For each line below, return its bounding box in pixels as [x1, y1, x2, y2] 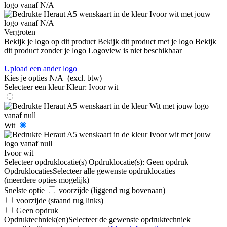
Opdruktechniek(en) [4, 215, 68, 224]
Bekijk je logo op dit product [4, 36, 96, 46]
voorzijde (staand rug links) [16, 196, 103, 205]
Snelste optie [4, 185, 45, 195]
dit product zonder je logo [4, 46, 86, 55]
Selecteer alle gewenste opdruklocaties [53, 166, 175, 175]
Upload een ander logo [4, 64, 77, 73]
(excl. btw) [67, 73, 102, 82]
